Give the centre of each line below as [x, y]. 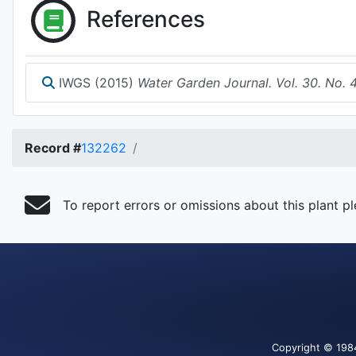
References [146, 19]
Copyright [298, 348]
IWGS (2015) [96, 83]
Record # [53, 148]
